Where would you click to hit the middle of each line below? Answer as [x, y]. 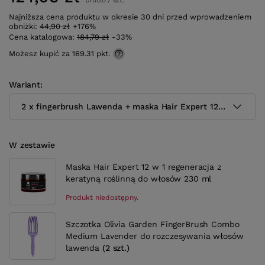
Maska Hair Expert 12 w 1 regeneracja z [143, 167]
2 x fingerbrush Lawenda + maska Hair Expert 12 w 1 [128, 106]
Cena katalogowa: [43, 37]
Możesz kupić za [41, 54]
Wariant [25, 84]
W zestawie [32, 145]
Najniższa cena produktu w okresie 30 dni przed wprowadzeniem [130, 17]
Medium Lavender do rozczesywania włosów [155, 236]
